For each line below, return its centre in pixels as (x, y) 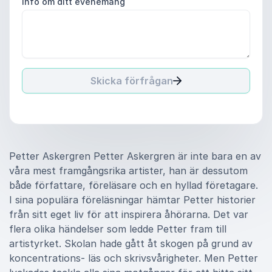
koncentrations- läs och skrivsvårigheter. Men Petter (134, 258)
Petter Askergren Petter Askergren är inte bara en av (135, 156)
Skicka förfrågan (132, 81)
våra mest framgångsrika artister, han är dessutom (128, 171)
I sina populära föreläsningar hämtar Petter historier (132, 200)
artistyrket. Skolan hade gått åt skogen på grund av (131, 243)
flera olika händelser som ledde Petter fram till (118, 229)
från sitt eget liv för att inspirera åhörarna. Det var (129, 214)
